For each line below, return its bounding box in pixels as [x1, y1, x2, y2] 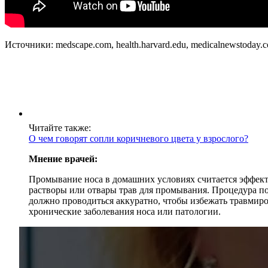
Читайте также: [29, 122, 91, 133]
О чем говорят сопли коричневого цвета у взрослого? [29, 133, 248, 144]
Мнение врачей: [29, 153, 98, 164]
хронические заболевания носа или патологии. [29, 206, 221, 217]
